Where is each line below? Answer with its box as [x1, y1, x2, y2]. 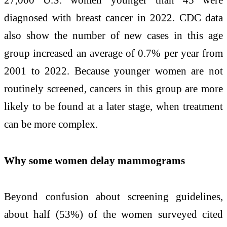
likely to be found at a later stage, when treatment [4, 100, 223, 112]
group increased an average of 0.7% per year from [4, 47, 223, 59]
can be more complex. [4, 118, 98, 130]
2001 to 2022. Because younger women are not [4, 64, 223, 77]
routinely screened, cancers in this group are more [4, 82, 223, 94]
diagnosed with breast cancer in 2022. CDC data [4, 11, 223, 23]
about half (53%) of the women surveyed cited [4, 208, 223, 220]
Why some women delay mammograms [4, 154, 185, 166]
